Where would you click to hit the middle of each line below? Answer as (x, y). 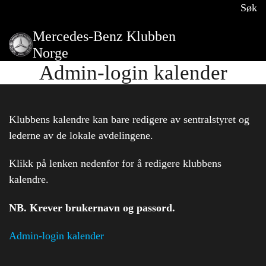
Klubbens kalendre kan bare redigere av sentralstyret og (129, 120)
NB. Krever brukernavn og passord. (92, 208)
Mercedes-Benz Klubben (104, 37)
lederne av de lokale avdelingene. (81, 136)
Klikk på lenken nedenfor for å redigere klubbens (115, 164)
